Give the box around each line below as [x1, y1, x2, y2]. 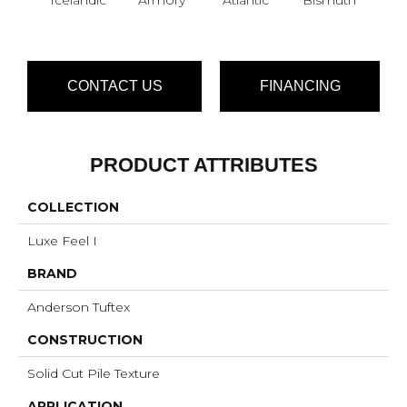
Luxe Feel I [27, 232, 97, 249]
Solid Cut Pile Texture [27, 364, 160, 382]
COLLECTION [27, 198, 119, 215]
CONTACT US [66, 78, 163, 94]
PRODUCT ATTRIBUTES [89, 153, 318, 176]
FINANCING [259, 78, 341, 94]
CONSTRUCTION [27, 331, 143, 348]
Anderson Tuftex [27, 298, 130, 315]
